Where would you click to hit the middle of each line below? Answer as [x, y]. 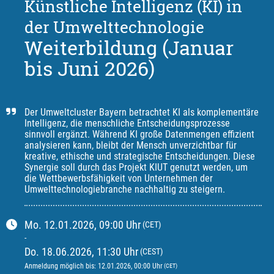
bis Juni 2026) [90, 68]
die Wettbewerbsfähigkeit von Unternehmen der [119, 178]
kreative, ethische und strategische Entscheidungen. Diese [140, 156]
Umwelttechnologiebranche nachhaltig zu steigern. [125, 189]
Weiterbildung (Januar [129, 47]
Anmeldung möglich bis [59, 266]
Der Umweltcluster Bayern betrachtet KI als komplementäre [142, 112]
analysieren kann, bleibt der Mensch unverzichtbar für [131, 145]
